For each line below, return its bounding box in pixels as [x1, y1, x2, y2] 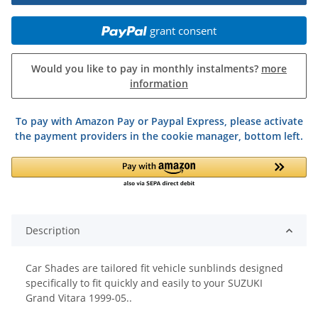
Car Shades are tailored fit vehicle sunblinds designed [26, 261, 283, 275]
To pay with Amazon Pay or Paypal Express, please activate [15, 114, 303, 128]
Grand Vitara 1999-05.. [26, 291, 132, 305]
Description [26, 224, 80, 238]
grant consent [149, 23, 216, 38]
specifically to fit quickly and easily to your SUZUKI [26, 276, 263, 290]
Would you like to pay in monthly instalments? [31, 62, 261, 76]
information [130, 77, 188, 91]
